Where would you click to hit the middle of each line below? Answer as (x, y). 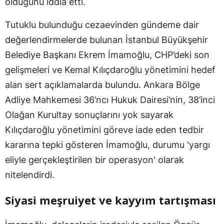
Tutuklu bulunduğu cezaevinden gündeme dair (102, 24)
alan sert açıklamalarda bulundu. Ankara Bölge (102, 84)
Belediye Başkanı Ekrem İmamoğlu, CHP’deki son (107, 54)
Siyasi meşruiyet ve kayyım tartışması (110, 200)
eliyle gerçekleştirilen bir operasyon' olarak (94, 159)
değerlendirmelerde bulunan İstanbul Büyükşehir (106, 39)
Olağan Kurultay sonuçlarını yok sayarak (89, 114)
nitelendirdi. (30, 174)
